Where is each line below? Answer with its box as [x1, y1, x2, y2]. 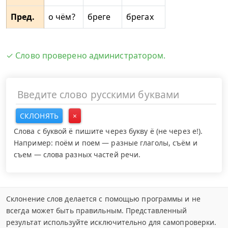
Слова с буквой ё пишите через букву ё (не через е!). [14, 126, 203, 136]
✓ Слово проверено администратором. [6, 50, 166, 61]
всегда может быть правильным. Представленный [6, 205, 187, 215]
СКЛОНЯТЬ [20, 110, 59, 121]
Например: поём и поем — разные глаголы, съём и [14, 137, 197, 148]
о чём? [48, 11, 75, 22]
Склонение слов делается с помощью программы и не [6, 193, 201, 204]
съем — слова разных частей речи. [14, 149, 141, 159]
